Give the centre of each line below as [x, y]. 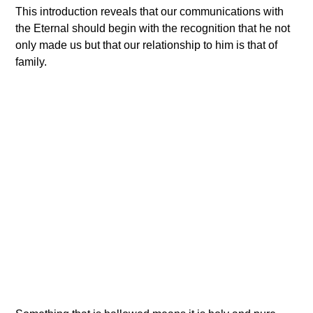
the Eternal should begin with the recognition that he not [153, 28]
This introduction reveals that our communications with [150, 11]
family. [31, 61]
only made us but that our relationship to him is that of [147, 45]
